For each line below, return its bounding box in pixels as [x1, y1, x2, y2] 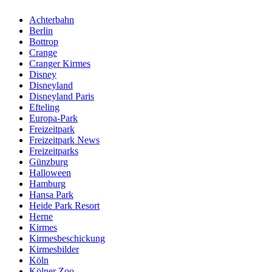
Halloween [29, 167, 71, 178]
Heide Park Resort [29, 200, 100, 211]
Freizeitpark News [29, 134, 100, 145]
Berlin [29, 25, 53, 36]
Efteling [29, 101, 59, 112]
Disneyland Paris [29, 90, 94, 101]
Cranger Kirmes [29, 58, 90, 69]
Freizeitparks [29, 145, 78, 156]
